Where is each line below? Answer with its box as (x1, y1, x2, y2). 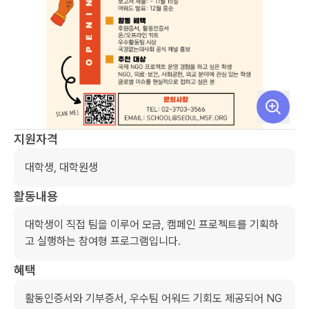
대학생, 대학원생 (25, 161, 98, 174)
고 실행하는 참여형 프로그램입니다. (25, 235, 181, 248)
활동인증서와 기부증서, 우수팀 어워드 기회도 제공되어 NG (25, 292, 282, 305)
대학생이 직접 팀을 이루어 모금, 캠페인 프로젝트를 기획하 (25, 218, 279, 231)
